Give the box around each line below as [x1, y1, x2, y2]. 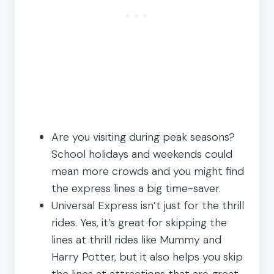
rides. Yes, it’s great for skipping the [51, 215, 227, 230]
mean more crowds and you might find [51, 163, 244, 179]
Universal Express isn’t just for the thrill [51, 198, 244, 213]
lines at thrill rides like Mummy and [51, 232, 221, 247]
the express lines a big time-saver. [51, 180, 221, 196]
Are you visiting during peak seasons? [51, 129, 235, 144]
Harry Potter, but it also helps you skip [51, 249, 243, 264]
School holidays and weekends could [51, 146, 232, 161]
